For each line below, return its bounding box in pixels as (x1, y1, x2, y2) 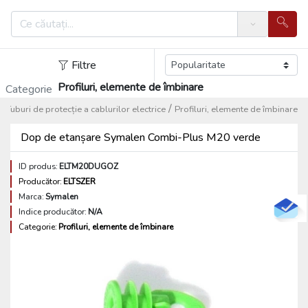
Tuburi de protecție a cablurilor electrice (6, 103, 166, 115)
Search (243, 23, 268, 35)
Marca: (19, 191, 44, 202)
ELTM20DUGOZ (59, 161, 118, 172)
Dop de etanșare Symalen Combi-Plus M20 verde (21, 130, 261, 145)
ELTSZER (63, 176, 96, 187)
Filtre (71, 57, 96, 73)
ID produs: (19, 161, 58, 172)
